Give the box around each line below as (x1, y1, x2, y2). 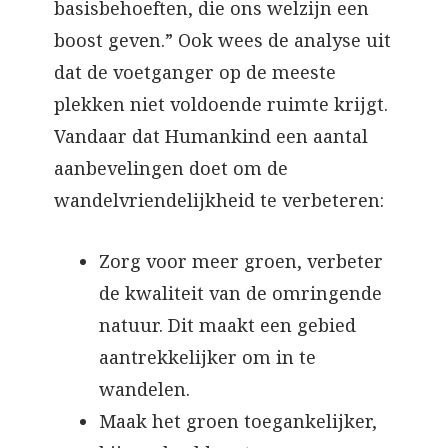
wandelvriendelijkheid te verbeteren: (54, 188, 384, 213)
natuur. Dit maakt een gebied (99, 312, 356, 337)
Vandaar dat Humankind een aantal (54, 124, 368, 149)
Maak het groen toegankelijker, (99, 408, 377, 433)
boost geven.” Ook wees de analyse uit (54, 28, 391, 53)
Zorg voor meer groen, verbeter (99, 248, 383, 273)
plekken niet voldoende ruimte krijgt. (54, 92, 388, 117)
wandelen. (99, 376, 195, 401)
